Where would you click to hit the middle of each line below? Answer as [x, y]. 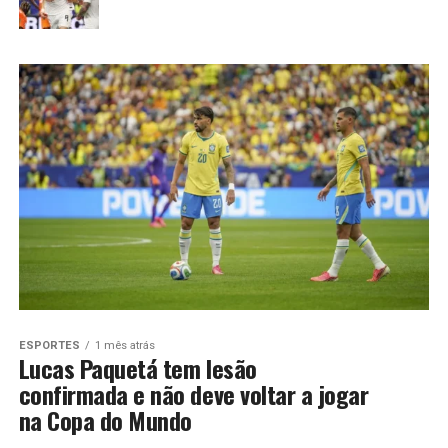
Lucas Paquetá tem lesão [137, 368]
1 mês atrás [124, 346]
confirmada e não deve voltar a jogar [193, 394]
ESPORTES [49, 346]
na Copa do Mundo [105, 420]
